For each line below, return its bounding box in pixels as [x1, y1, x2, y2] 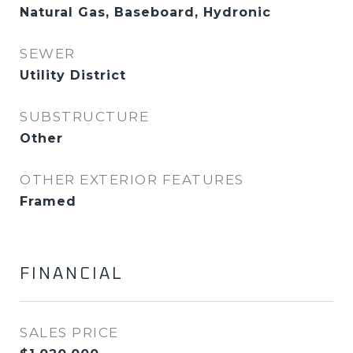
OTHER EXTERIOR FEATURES [20, 172, 244, 188]
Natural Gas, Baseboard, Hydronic [20, 5, 271, 20]
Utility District [20, 68, 126, 83]
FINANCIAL [20, 266, 124, 282]
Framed [20, 194, 76, 209]
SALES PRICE [20, 325, 119, 340]
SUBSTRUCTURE [20, 109, 149, 124]
